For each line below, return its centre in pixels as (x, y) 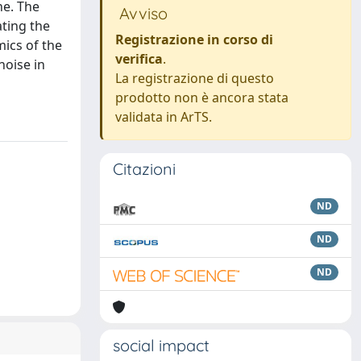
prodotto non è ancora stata (202, 98)
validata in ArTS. (164, 117)
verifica (139, 59)
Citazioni (144, 169)
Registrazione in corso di (194, 39)
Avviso (141, 13)
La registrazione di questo (195, 78)
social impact (161, 345)
